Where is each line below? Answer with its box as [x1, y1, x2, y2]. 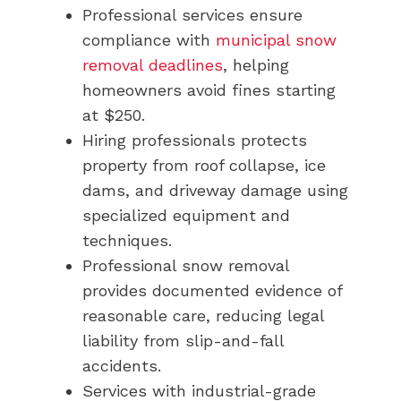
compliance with [82, 30, 216, 49]
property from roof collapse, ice [82, 155, 326, 175]
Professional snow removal [82, 255, 289, 275]
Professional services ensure [82, 4, 303, 24]
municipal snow [216, 30, 337, 49]
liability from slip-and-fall [82, 330, 284, 350]
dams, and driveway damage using [82, 180, 348, 200]
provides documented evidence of [82, 280, 342, 300]
